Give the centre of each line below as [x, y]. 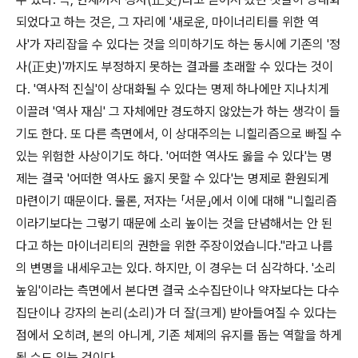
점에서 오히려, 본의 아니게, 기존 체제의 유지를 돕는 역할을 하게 [179, 335]
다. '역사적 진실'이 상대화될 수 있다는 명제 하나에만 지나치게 [173, 89]
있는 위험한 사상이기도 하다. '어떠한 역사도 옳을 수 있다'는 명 [174, 156]
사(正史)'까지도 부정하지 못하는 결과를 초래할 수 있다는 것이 [175, 67]
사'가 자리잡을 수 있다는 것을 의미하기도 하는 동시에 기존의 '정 [178, 44]
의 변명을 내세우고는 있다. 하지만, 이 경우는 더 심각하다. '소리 [176, 268]
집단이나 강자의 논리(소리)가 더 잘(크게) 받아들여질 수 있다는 [177, 313]
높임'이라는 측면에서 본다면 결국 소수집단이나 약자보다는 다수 [178, 290]
